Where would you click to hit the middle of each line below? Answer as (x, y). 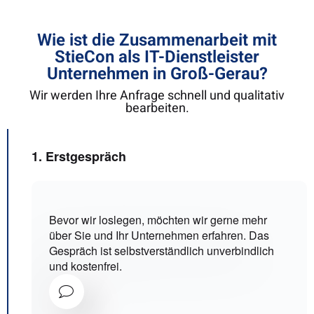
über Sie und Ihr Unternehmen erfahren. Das (159, 235)
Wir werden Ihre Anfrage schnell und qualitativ (157, 96)
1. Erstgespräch (79, 157)
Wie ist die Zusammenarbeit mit (157, 41)
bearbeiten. (157, 109)
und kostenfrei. (86, 266)
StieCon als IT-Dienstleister (157, 57)
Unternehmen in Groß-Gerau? (157, 74)
